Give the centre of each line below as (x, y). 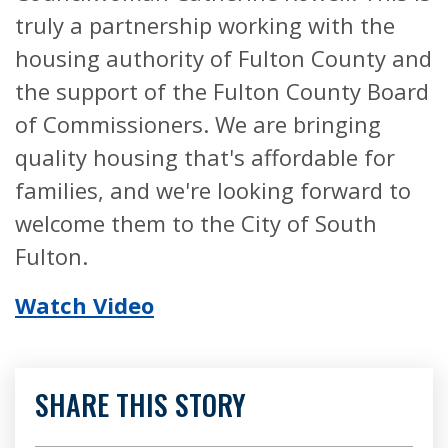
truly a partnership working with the (205, 25)
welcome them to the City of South (196, 223)
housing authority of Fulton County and (223, 58)
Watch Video (84, 305)
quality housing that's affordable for (205, 157)
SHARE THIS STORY (140, 405)
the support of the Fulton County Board (222, 91)
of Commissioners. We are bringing (198, 124)
